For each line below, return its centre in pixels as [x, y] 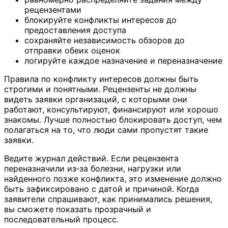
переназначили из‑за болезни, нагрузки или [93, 168]
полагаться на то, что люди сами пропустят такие [106, 130]
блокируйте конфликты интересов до [101, 20]
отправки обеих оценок [72, 50]
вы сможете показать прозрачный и [78, 209]
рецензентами [53, 10]
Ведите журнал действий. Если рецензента [91, 158]
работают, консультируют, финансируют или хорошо [111, 109]
